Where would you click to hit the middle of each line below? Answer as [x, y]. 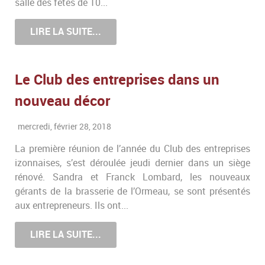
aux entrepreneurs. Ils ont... [72, 205]
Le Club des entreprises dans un [117, 79]
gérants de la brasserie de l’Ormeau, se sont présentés [132, 191]
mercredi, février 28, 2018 [64, 126]
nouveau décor [62, 101]
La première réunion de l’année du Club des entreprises [132, 148]
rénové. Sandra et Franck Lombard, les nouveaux [132, 177]
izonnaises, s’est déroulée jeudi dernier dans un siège [132, 163]
